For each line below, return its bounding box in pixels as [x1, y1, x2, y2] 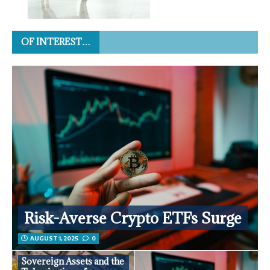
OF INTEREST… [21, 36, 90, 48]
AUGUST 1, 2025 [30, 233, 78, 244]
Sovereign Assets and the [21, 256, 124, 268]
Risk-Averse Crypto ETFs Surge [24, 208, 242, 228]
